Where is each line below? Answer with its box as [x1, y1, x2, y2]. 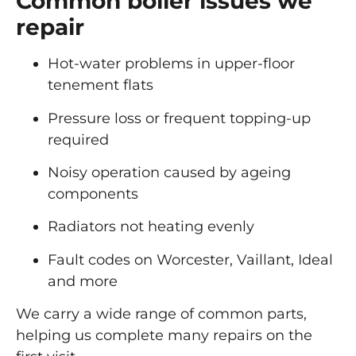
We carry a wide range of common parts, [16, 305, 307, 323]
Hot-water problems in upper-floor [48, 55, 295, 73]
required [48, 130, 109, 149]
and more [48, 272, 118, 290]
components [48, 185, 138, 203]
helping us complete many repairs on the [16, 327, 312, 345]
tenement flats [48, 76, 153, 95]
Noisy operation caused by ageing [48, 164, 291, 182]
